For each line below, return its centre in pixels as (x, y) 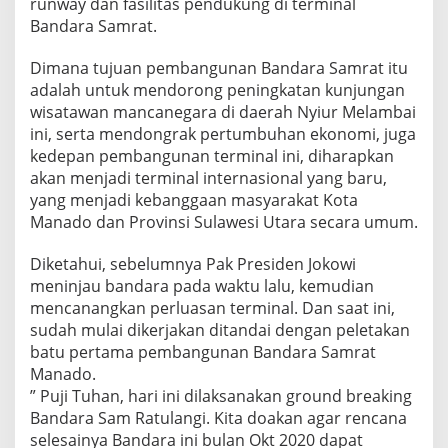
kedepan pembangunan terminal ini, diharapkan (212, 155)
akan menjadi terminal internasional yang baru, (208, 177)
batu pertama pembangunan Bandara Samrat (203, 351)
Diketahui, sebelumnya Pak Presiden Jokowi (193, 263)
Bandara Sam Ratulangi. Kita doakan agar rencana (218, 417)
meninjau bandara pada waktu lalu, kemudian (202, 285)
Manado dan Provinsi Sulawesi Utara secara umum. (224, 221)
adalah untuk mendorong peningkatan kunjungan (217, 89)
